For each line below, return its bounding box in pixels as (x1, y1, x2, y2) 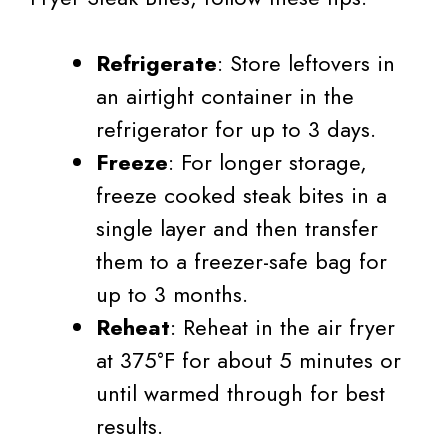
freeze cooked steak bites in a (96, 179, 387, 212)
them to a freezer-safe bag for (96, 245, 387, 278)
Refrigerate (96, 47, 217, 80)
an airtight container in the (96, 80, 354, 113)
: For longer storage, (168, 146, 367, 179)
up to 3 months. (96, 278, 248, 311)
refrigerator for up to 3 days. (96, 113, 376, 146)
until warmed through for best (96, 377, 385, 410)
